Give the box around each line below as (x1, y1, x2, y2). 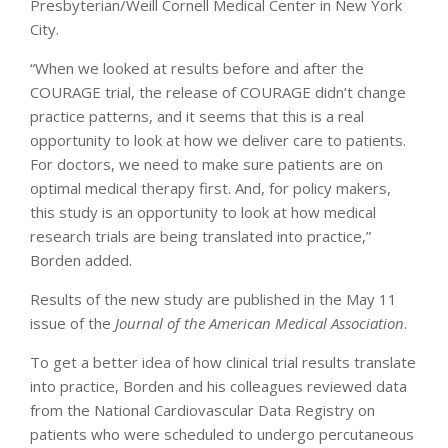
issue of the (30, 312, 115, 333)
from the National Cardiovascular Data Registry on (30, 399, 375, 420)
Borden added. (30, 249, 132, 270)
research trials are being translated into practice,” (30, 225, 371, 246)
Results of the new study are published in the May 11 (30, 288, 397, 309)
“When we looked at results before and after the (30, 57, 364, 78)
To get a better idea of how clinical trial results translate (30, 351, 416, 372)
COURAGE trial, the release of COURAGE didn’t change (30, 81, 406, 102)
